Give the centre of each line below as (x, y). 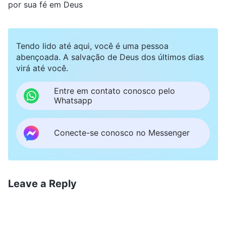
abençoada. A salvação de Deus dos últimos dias (110, 57)
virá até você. (42, 68)
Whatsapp (73, 100)
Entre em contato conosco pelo (115, 91)
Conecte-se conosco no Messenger (122, 133)
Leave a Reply (42, 183)
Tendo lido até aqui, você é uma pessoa (92, 46)
